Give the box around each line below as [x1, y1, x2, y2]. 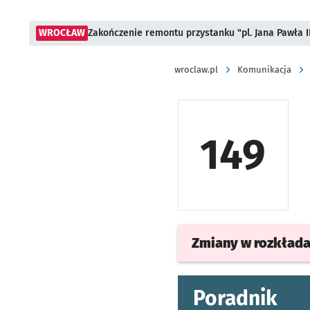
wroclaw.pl [174, 64, 218, 75]
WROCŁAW [39, 27, 85, 39]
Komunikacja [237, 64, 291, 75]
